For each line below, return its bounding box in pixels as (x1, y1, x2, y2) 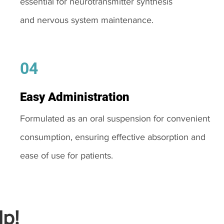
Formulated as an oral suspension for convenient (19, 113, 210, 123)
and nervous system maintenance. (19, 15, 153, 25)
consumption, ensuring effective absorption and (19, 132, 205, 142)
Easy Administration (19, 90, 129, 104)
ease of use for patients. (19, 150, 113, 160)
